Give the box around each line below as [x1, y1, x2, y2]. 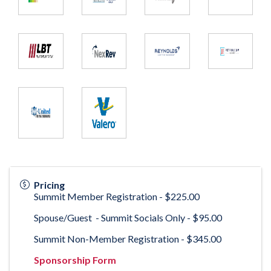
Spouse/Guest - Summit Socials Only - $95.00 [34, 212, 222, 224]
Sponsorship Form [34, 254, 116, 266]
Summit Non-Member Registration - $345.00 [34, 233, 221, 245]
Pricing [34, 179, 65, 191]
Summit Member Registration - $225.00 [34, 191, 200, 203]
